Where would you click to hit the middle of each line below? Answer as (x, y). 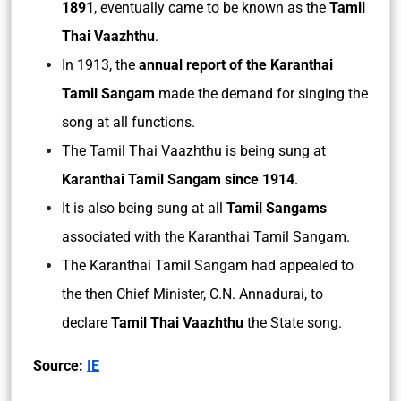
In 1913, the (100, 65)
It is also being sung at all (144, 208)
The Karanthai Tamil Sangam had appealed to (208, 265)
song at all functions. (128, 122)
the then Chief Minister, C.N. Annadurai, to (192, 294)
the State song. (293, 323)
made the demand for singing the (261, 94)
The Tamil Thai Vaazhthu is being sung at (194, 151)
